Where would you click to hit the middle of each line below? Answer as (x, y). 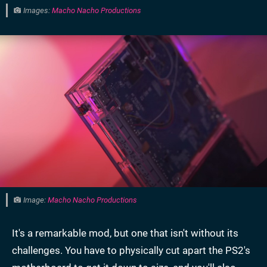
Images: (37, 11)
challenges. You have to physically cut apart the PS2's (131, 250)
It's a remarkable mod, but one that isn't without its (125, 233)
